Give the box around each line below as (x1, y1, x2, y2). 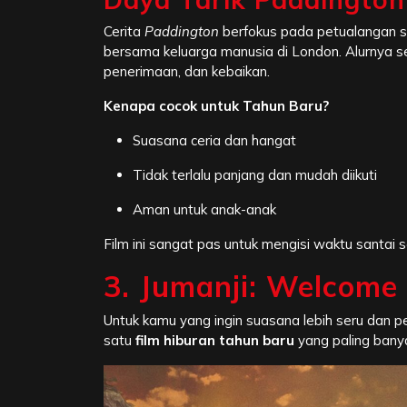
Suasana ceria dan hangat (133, 132, 296, 150)
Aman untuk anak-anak (133, 201, 276, 219)
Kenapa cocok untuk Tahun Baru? (104, 97, 329, 115)
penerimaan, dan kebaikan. (104, 63, 270, 81)
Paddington (144, 23, 219, 41)
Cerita (104, 23, 144, 41)
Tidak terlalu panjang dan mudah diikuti (133, 166, 377, 184)
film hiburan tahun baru (135, 332, 294, 350)
